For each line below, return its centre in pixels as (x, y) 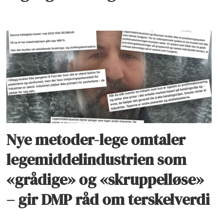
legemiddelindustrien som (97, 160)
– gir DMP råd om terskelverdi (108, 200)
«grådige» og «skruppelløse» (105, 180)
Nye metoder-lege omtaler (96, 140)
